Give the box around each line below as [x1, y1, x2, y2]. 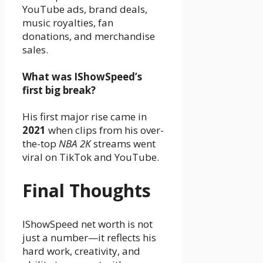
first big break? [22, 83, 96, 97]
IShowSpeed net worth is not [22, 217, 153, 231]
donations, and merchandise [22, 29, 155, 43]
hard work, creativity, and [22, 244, 140, 258]
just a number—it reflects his [22, 231, 156, 245]
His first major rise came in [22, 110, 147, 124]
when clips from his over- [46, 123, 164, 137]
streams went [91, 137, 156, 151]
